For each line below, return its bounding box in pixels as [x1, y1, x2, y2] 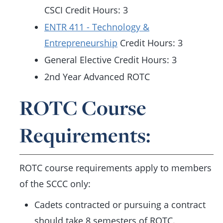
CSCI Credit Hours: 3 [44, 4, 128, 16]
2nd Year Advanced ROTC [44, 71, 150, 83]
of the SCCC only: [19, 178, 91, 190]
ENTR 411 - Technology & [44, 21, 149, 33]
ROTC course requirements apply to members [19, 162, 212, 174]
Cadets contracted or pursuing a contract [34, 199, 206, 211]
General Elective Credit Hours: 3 [44, 54, 177, 66]
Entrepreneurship [44, 37, 117, 49]
